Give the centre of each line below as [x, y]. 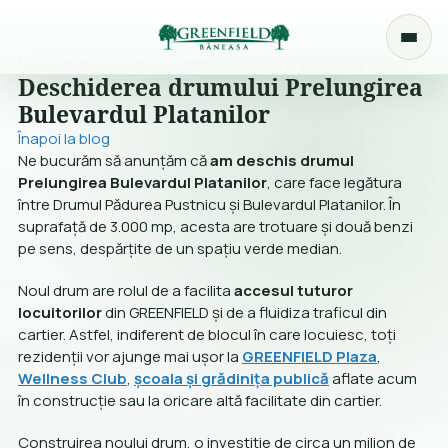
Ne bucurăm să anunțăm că [113, 160]
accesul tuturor [293, 290]
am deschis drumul [281, 160]
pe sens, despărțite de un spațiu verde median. [179, 248]
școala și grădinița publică [231, 378]
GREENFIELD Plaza [309, 356]
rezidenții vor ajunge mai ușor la [129, 356]
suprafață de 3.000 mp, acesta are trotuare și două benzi [215, 226]
